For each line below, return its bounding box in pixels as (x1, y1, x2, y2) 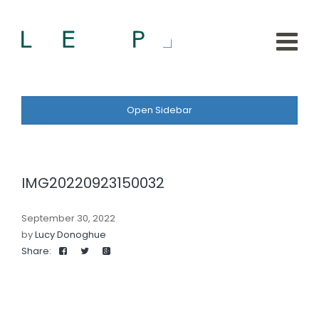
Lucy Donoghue (35, 228, 106, 241)
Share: (21, 244, 51, 258)
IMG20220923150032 (21, 173, 164, 193)
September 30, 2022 (21, 211, 115, 225)
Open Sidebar (127, 103, 192, 117)
